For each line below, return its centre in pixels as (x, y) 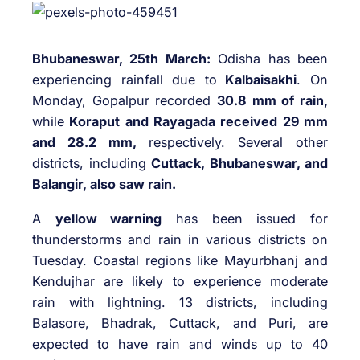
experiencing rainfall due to (125, 80)
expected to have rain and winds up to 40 (180, 344)
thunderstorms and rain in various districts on (180, 239)
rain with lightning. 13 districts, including (180, 302)
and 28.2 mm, (84, 143)
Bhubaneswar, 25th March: (121, 59)
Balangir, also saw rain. (104, 184)
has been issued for (245, 218)
